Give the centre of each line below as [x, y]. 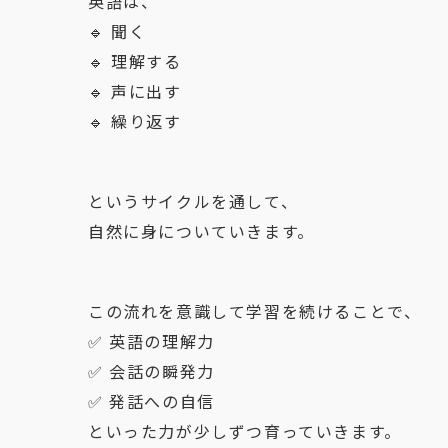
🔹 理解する [135, 61]
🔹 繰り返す [135, 121]
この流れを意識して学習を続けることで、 [255, 311]
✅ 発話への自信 [151, 401]
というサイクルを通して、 [193, 201]
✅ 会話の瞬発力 [151, 371]
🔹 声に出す [135, 91]
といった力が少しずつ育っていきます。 [245, 431]
